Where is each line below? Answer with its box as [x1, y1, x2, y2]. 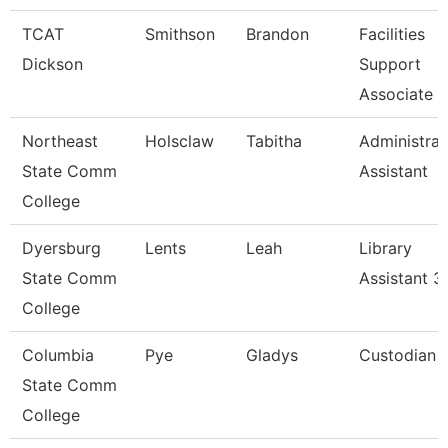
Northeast [22, 131, 98, 151]
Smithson [145, 24, 215, 44]
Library [359, 238, 412, 258]
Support [359, 54, 421, 74]
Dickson [22, 54, 83, 74]
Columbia [22, 345, 94, 365]
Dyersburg [22, 238, 101, 258]
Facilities [359, 24, 425, 44]
